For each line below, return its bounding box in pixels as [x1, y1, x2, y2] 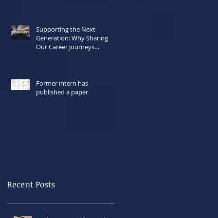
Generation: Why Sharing [36, 34, 108, 42]
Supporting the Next [36, 25, 95, 34]
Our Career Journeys [36, 42, 94, 51]
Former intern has [36, 79, 88, 88]
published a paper [36, 88, 88, 96]
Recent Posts [7, 179, 55, 190]
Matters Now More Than [36, 51, 107, 60]
